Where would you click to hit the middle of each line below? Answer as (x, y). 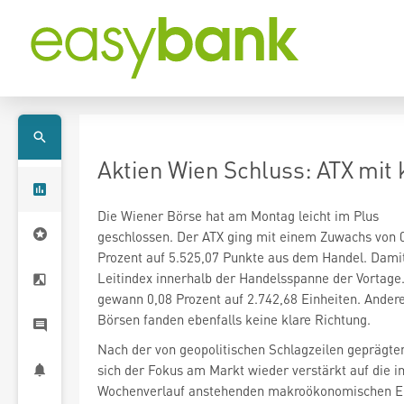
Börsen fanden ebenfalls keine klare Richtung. (234, 319)
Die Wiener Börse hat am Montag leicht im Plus (238, 216)
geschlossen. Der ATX (162, 236)
